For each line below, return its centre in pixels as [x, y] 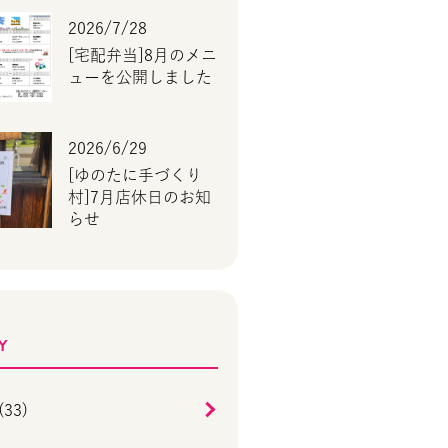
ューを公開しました [140, 76]
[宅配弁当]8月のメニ [142, 54]
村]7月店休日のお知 [139, 197]
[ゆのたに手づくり [135, 175]
